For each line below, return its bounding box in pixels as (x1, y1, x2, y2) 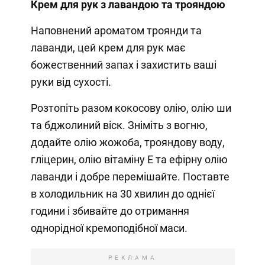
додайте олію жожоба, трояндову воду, (30, 136, 225, 149)
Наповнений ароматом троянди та (30, 24, 202, 37)
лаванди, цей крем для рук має (30, 41, 186, 54)
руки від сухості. (30, 76, 111, 89)
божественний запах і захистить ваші (30, 59, 216, 72)
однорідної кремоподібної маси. (30, 222, 188, 235)
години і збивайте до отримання (30, 205, 189, 218)
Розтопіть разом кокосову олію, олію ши (30, 102, 231, 115)
